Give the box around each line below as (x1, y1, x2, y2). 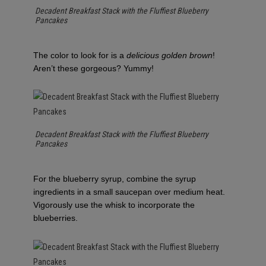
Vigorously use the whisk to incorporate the (33, 200, 195, 210)
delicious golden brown (126, 50, 213, 60)
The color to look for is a (33, 50, 126, 60)
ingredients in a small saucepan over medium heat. (33, 187, 225, 197)
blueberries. (33, 213, 78, 223)
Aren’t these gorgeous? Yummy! (33, 63, 154, 73)
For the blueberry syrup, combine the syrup (33, 174, 196, 184)
